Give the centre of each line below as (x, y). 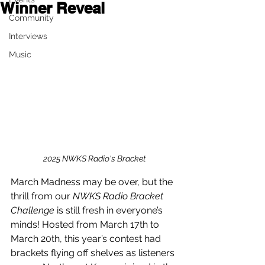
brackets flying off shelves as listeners (94, 253)
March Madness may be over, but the (93, 182)
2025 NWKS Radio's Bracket (95, 158)
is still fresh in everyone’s (110, 210)
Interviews (28, 36)
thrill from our (42, 196)
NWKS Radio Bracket (119, 196)
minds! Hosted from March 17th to (86, 224)
